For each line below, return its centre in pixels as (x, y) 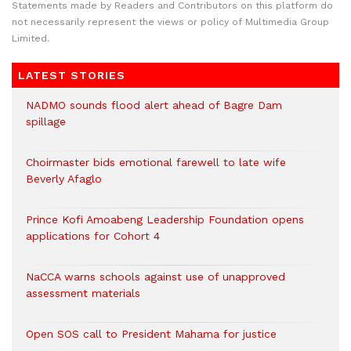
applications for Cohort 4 (93, 236)
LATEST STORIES (72, 75)
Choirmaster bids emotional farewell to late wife (156, 162)
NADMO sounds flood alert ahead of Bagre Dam (154, 105)
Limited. (31, 38)
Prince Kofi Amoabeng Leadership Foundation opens (165, 219)
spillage (46, 121)
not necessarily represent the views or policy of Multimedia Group (170, 22)
